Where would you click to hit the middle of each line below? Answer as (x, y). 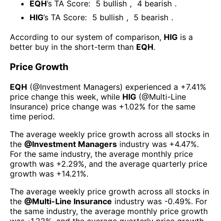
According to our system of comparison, (87, 37)
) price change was (82, 106)
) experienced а (149, 87)
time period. (32, 116)
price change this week (53, 96)
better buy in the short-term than (73, 47)
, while (109, 96)
